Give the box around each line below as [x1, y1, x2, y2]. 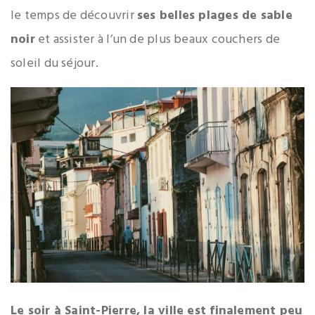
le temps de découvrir [11, 5, 137, 26]
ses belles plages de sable [136, 5, 292, 26]
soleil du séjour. [11, 53, 98, 74]
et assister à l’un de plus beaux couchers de [34, 29, 281, 50]
